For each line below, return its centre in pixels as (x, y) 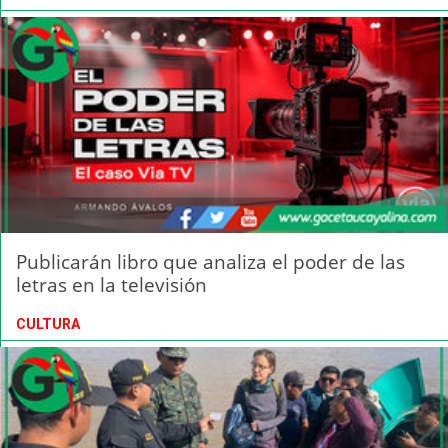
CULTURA (48, 323)
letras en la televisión (111, 284)
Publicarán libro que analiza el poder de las (210, 261)
